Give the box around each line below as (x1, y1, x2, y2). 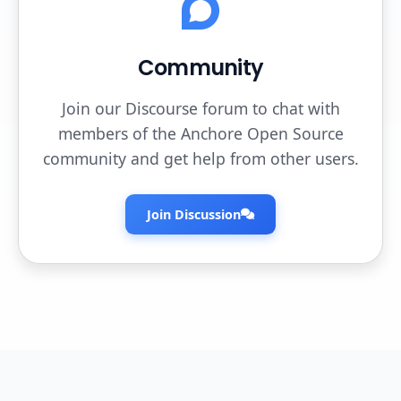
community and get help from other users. (42, 148, 359, 170)
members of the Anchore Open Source (57, 123, 344, 145)
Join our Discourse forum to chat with (61, 98, 340, 120)
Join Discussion (147, 205, 241, 223)
